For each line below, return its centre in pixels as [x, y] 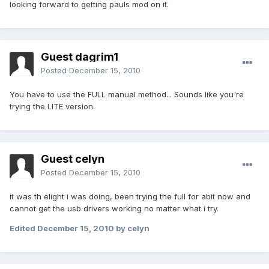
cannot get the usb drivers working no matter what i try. [114, 209]
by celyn [132, 228]
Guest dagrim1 [80, 57]
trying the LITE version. [52, 107]
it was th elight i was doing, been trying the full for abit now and [130, 197]
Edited [23, 228]
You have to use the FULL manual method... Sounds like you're [127, 95]
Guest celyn [73, 159]
